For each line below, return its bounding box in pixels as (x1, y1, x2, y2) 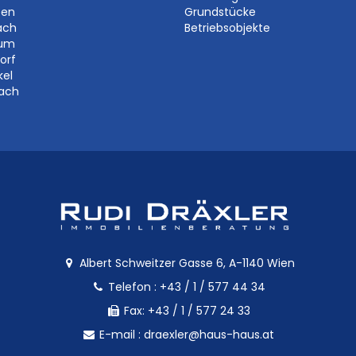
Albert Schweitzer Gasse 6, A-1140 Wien (75, 255, 295, 271)
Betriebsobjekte (184, 20, 270, 36)
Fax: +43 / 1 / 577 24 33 (120, 303, 250, 319)
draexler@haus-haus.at (144, 327, 274, 342)
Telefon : (105, 279, 160, 295)
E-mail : (96, 327, 144, 342)
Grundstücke (184, 4, 256, 20)
